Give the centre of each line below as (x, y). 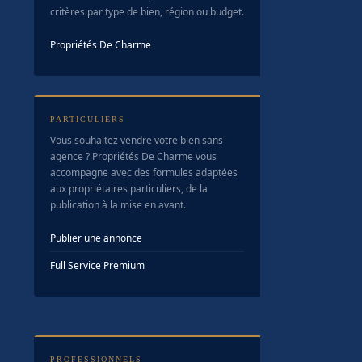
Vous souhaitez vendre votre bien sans (137, 140)
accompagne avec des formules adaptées (144, 173)
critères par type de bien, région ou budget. (147, 12)
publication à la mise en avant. (118, 205)
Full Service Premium (97, 265)
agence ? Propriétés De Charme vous (133, 156)
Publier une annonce (96, 238)
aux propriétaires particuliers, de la (129, 189)
